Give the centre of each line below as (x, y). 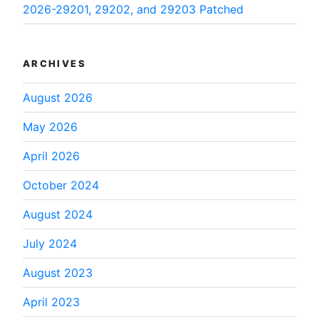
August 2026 (58, 98)
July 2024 (50, 244)
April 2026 (51, 156)
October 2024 (61, 185)
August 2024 (58, 215)
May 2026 (50, 127)
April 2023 (51, 302)
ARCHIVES (54, 63)
